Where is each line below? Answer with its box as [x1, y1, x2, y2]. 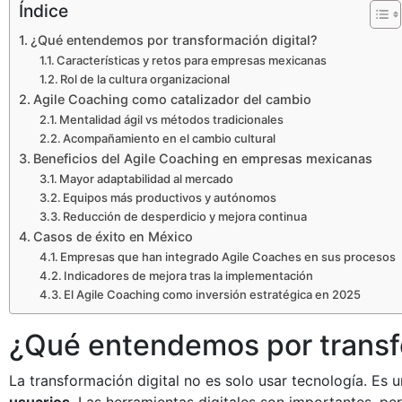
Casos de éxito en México [32, 228, 193, 244]
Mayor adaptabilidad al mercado [59, 170, 234, 186]
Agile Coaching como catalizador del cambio [32, 91, 311, 107]
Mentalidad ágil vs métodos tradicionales [59, 111, 284, 127]
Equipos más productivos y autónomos [63, 189, 277, 205]
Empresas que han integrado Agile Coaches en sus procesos [60, 249, 397, 264]
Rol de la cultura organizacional [60, 71, 231, 86]
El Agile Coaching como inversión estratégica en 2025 [64, 286, 362, 301]
